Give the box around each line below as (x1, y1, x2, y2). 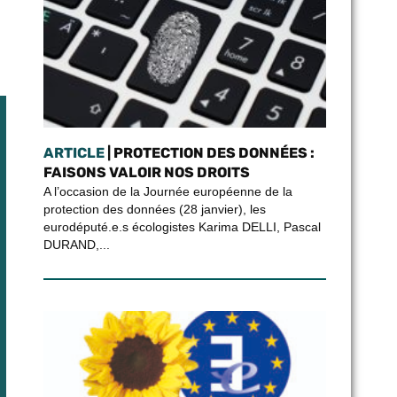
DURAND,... (43, 237, 110, 252)
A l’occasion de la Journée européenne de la (43, 184, 292, 198)
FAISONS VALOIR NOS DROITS (43, 164, 250, 181)
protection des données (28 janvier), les (43, 202, 266, 216)
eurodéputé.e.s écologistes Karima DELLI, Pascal (43, 220, 321, 234)
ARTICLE (43, 144, 105, 161)
